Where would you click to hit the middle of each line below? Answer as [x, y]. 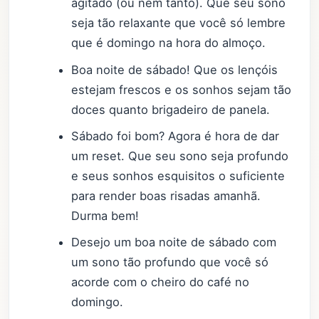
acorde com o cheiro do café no [161, 282]
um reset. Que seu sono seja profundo [180, 156]
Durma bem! [105, 215]
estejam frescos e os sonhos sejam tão [182, 89]
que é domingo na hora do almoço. [169, 43]
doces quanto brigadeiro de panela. [171, 109]
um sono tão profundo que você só [170, 262]
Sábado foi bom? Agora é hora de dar [176, 136]
